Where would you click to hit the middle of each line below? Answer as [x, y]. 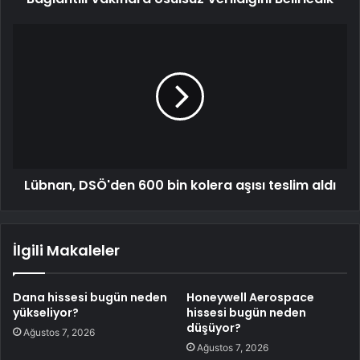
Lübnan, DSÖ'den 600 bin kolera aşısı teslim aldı [180, 186]
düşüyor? [214, 328]
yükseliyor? [46, 313]
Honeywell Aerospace [250, 298]
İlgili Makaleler [66, 251]
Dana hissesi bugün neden [90, 298]
